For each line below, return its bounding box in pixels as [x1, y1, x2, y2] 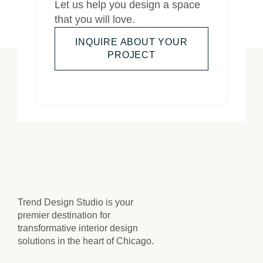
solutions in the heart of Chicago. [18, 235, 154, 246]
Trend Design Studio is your [18, 197, 133, 207]
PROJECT [107, 49, 156, 60]
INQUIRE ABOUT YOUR [75, 36, 188, 47]
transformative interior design [18, 222, 138, 233]
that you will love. [55, 13, 135, 25]
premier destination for [18, 210, 110, 220]
